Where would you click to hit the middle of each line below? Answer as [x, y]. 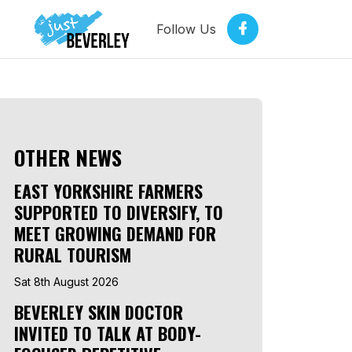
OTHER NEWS [68, 158]
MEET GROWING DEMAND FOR [115, 233]
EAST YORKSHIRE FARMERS [108, 191]
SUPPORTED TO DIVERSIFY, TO [119, 212]
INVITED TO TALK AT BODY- [108, 333]
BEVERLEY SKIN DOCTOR [99, 312]
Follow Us [186, 29]
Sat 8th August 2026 [66, 282]
